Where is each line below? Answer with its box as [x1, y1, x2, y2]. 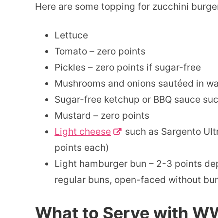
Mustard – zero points [54, 110, 149, 122]
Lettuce [54, 30, 88, 41]
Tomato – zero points [54, 46, 145, 57]
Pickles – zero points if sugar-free [54, 62, 201, 73]
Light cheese [54, 126, 111, 138]
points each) [54, 142, 109, 154]
